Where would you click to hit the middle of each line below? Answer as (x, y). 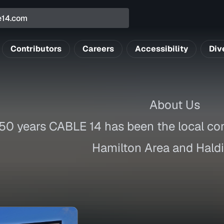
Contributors (36, 49)
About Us (174, 105)
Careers (98, 49)
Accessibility (161, 49)
